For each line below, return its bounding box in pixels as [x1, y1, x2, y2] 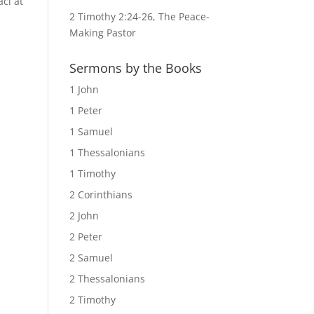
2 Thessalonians [69, 272, 145, 285]
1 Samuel [69, 125, 113, 138]
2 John [69, 209, 99, 222]
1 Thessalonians [69, 146, 145, 159]
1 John [69, 83, 99, 96]
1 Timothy [69, 167, 116, 180]
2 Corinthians [69, 188, 132, 201]
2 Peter [69, 230, 102, 243]
